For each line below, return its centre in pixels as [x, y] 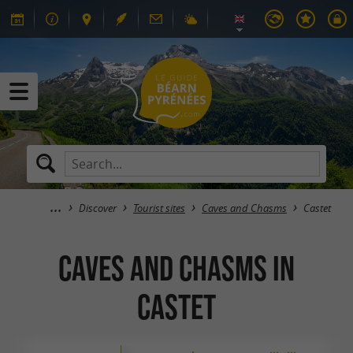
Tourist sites [159, 208]
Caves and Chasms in [176, 268]
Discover [98, 208]
